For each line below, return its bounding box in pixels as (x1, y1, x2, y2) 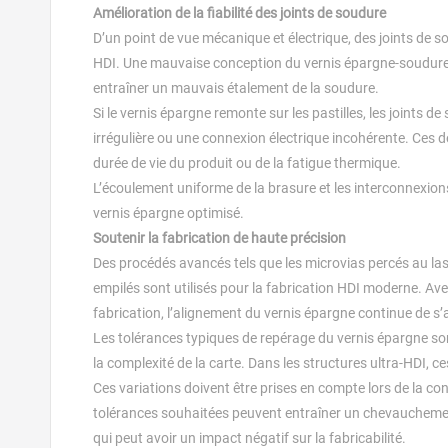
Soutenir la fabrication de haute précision (93, 230, 346, 247)
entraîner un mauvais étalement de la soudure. (93, 80, 379, 97)
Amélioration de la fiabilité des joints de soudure (93, 5, 386, 22)
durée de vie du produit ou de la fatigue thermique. (93, 155, 401, 172)
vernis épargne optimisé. (93, 205, 244, 222)
